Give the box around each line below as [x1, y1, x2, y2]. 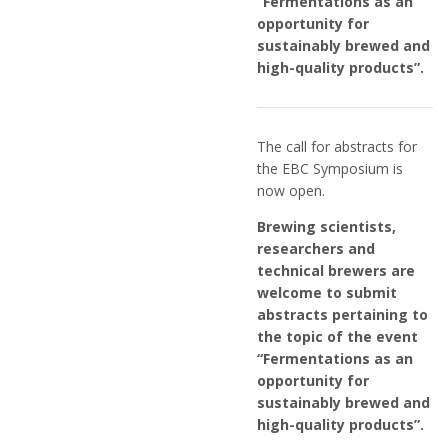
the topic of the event [257, 327, 418, 346]
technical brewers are [257, 261, 415, 280]
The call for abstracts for [257, 137, 417, 156]
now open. [257, 181, 325, 200]
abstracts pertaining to [257, 305, 428, 324]
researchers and [257, 239, 375, 258]
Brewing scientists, [257, 217, 396, 236]
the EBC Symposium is [257, 159, 403, 178]
